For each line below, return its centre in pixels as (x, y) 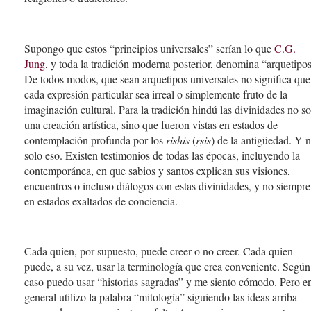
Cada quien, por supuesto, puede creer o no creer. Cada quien (159, 251)
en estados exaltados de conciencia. (101, 201)
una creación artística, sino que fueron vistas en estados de (151, 124)
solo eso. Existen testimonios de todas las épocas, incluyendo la (162, 155)
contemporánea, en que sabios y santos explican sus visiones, (157, 170)
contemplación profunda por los (95, 140)
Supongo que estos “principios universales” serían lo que (149, 48)
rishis (178, 140)
